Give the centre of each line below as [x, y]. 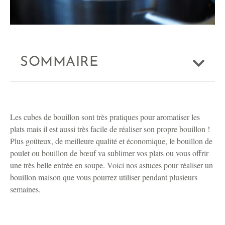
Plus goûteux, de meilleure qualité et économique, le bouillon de [111, 141]
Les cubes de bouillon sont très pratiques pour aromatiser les [105, 117]
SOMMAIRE [59, 63]
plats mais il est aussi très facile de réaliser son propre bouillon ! [110, 129]
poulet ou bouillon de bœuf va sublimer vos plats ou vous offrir [109, 153]
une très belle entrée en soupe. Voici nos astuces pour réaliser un [111, 165]
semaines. [25, 189]
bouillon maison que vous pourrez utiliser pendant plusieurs [104, 177]
